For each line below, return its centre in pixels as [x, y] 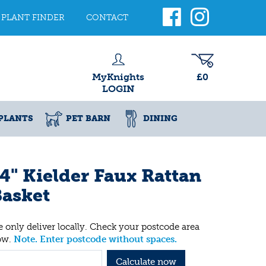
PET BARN [88, 118]
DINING [160, 118]
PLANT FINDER [33, 18]
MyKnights [118, 77]
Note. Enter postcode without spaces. [95, 239]
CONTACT [107, 18]
